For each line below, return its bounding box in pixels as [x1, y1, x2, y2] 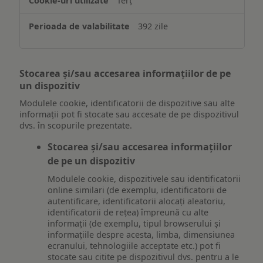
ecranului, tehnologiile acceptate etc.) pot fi [48, 240, 221, 252]
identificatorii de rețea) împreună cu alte [48, 207, 209, 218]
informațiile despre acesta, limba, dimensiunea [48, 229, 235, 241]
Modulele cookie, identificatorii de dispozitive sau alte [19, 97, 235, 109]
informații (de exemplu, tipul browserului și [48, 218, 221, 230]
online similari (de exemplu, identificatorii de [48, 184, 227, 196]
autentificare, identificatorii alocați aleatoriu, [48, 195, 226, 207]
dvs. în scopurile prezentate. [19, 120, 133, 131]
